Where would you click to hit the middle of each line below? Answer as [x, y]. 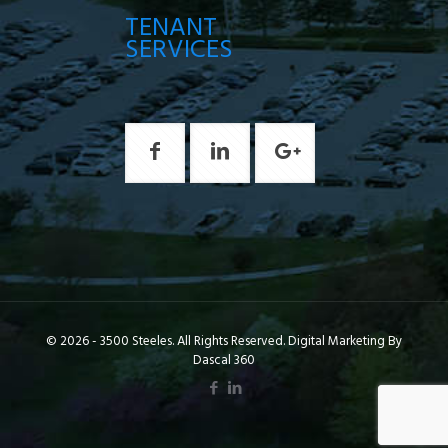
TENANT [171, 28]
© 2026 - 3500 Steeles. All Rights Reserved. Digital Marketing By [224, 341]
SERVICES [179, 50]
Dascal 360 [224, 360]
